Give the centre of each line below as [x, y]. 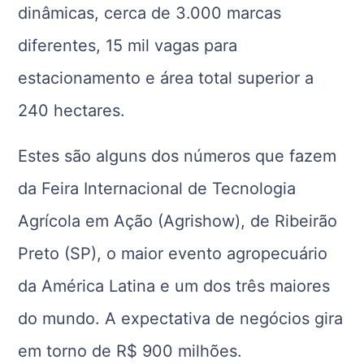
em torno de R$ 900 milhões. [130, 351]
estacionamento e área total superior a [166, 78]
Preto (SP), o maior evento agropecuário [173, 254]
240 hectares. [72, 111]
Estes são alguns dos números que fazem [178, 156]
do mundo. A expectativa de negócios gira [181, 319]
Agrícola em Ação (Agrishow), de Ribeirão [178, 221]
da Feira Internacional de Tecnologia [157, 189]
